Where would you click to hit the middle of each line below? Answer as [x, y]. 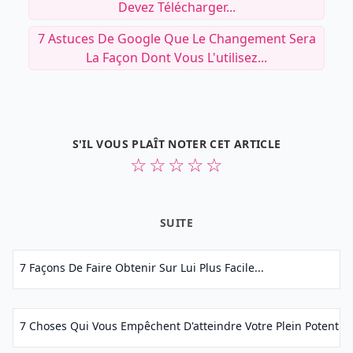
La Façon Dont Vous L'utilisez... [176, 58]
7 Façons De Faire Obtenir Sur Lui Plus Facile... [142, 268]
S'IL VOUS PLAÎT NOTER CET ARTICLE [176, 144]
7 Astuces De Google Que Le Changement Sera [176, 39]
